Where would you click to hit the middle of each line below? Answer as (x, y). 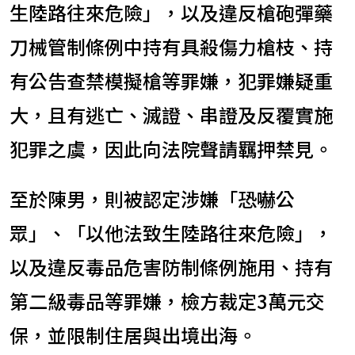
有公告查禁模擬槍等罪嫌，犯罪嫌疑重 (171, 81)
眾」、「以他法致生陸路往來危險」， (171, 233)
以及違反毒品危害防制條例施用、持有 (171, 267)
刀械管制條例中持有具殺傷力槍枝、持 (171, 47)
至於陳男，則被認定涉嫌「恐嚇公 (152, 199)
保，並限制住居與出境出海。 (133, 335)
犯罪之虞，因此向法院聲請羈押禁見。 (171, 149)
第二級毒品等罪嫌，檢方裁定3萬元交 (167, 301)
